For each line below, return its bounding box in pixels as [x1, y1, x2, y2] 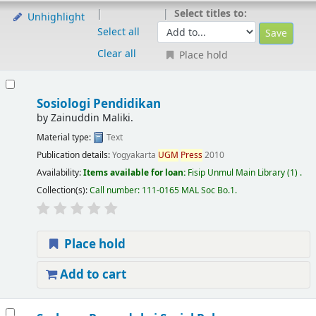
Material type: [36, 130, 93, 144]
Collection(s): [36, 183, 90, 197]
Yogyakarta [111, 148, 156, 162]
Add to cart [56, 266, 126, 284]
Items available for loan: [83, 166, 188, 179]
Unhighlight [24, 10, 85, 25]
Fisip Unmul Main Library [187, 166, 285, 179]
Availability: [36, 166, 83, 179]
